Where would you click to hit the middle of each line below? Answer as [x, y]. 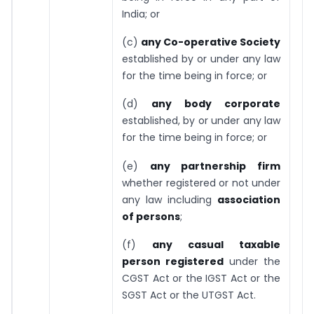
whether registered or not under [201, 183]
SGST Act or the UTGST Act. [189, 295]
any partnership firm [215, 166]
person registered [173, 261]
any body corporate [216, 104]
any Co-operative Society [211, 42]
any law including [170, 199]
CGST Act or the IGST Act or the [201, 278]
